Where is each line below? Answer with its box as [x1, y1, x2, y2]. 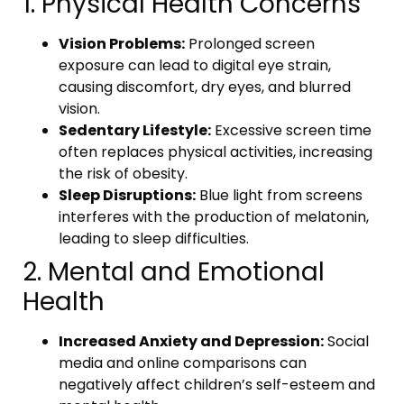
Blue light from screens [196, 184, 363, 206]
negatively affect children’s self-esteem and [59, 373, 375, 395]
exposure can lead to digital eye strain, [59, 54, 331, 76]
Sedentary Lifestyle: [59, 119, 211, 141]
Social [324, 330, 369, 352]
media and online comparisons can [59, 352, 307, 373]
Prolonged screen [185, 32, 315, 54]
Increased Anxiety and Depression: [59, 330, 324, 352]
